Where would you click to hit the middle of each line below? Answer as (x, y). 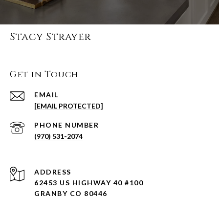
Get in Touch (44, 75)
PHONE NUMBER (66, 125)
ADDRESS (53, 172)
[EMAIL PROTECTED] (69, 106)
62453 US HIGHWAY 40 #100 (89, 183)
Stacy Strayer (50, 37)
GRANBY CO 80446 (71, 194)
